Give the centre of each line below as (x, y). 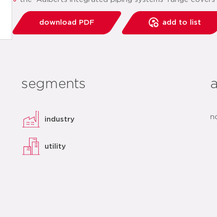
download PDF (67, 23)
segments (54, 84)
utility (55, 146)
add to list (182, 23)
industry (60, 119)
